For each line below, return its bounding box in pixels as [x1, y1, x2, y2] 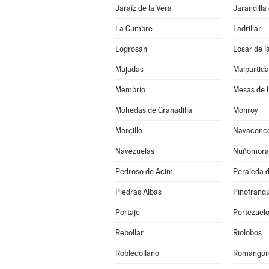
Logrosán [115, 44, 147, 53]
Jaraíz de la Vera [115, 4, 172, 13]
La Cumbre [115, 24, 153, 33]
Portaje [115, 208, 140, 217]
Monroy [232, 106, 258, 115]
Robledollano [115, 249, 159, 258]
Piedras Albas [115, 187, 162, 196]
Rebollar [115, 228, 144, 237]
